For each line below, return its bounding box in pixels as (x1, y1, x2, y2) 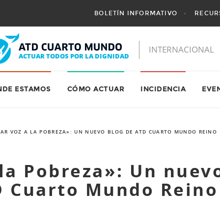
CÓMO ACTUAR (67, 85, 124, 93)
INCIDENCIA (140, 85, 186, 93)
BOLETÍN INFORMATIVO (94, 10, 178, 17)
